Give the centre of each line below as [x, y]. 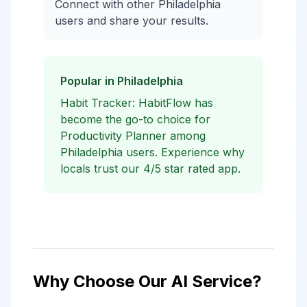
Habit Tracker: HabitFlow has [137, 103]
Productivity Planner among [133, 136]
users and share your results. [132, 21]
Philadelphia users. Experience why [152, 152]
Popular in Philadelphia [122, 81]
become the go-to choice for [135, 119]
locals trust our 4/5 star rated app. [150, 169]
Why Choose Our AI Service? [147, 281]
